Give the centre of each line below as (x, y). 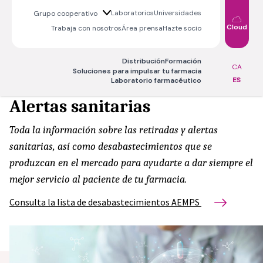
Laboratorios (132, 13)
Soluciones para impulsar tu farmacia (137, 71)
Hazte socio (182, 28)
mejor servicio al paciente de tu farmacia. (98, 179)
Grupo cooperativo (66, 14)
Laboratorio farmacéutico (156, 81)
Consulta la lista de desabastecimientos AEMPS (104, 202)
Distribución (143, 61)
